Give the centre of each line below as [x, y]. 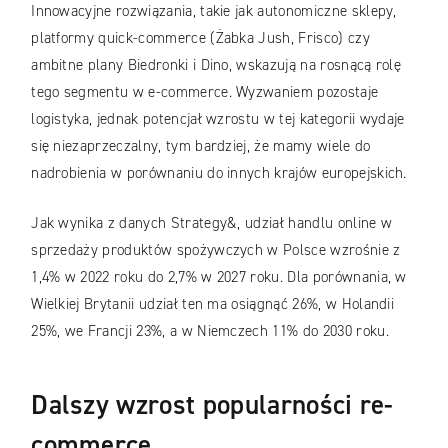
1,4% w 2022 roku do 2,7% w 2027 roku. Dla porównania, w [219, 276]
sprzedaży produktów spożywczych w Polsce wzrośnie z [216, 249]
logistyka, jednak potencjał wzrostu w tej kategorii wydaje [218, 119]
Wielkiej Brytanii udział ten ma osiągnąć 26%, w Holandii [213, 303]
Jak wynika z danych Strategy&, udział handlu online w [212, 222]
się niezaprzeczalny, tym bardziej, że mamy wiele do [201, 146]
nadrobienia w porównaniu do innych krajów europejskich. [221, 173]
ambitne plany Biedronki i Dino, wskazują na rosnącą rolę [216, 65]
